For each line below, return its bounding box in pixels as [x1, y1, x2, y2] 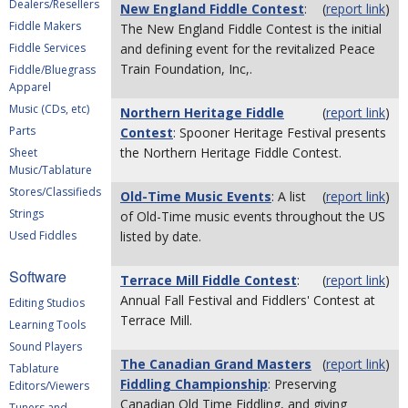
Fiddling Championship [120, 375, 268, 393]
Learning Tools [9, 317, 86, 332]
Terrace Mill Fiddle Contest [120, 271, 297, 289]
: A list [271, 188, 306, 205]
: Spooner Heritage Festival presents [173, 124, 386, 141]
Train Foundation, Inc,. [120, 60, 252, 77]
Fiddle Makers [9, 18, 81, 34]
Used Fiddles [9, 228, 76, 243]
